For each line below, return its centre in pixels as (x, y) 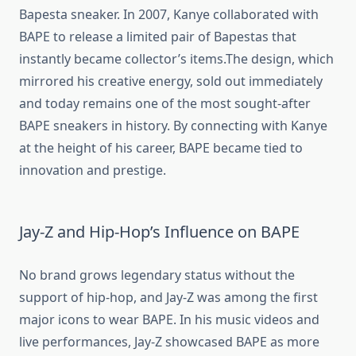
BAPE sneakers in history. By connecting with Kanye (173, 126)
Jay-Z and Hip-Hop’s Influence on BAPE (159, 232)
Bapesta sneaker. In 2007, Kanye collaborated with (169, 15)
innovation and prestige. (93, 170)
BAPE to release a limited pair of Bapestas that (158, 37)
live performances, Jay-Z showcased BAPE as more (169, 342)
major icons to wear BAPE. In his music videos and (169, 320)
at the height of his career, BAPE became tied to (161, 148)
